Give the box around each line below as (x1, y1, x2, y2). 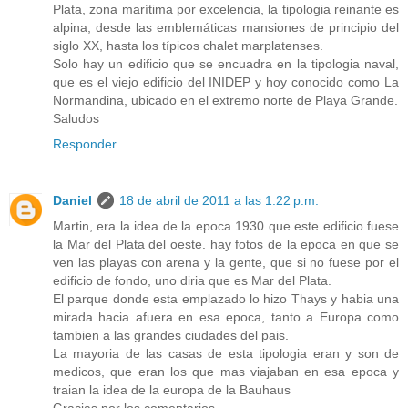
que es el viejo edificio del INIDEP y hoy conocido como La (53, 74, 399, 89)
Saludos (53, 110, 99, 126)
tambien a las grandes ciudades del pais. (53, 327, 289, 342)
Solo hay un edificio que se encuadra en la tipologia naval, (53, 56, 399, 71)
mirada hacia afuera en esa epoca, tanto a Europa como (53, 309, 399, 324)
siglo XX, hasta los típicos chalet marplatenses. (53, 37, 323, 53)
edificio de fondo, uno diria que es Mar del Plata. (53, 272, 331, 288)
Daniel (53, 192, 92, 208)
